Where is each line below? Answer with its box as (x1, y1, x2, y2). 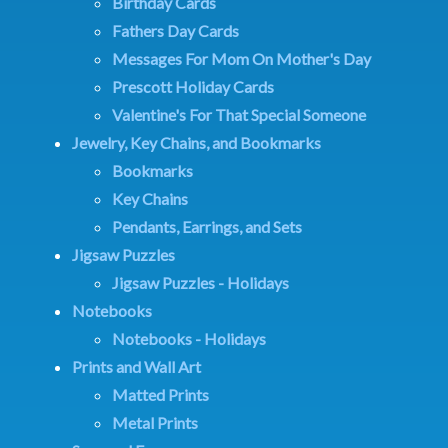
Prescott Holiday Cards (112, 76, 274, 96)
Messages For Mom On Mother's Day (112, 48, 371, 68)
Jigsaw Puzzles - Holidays (112, 272, 289, 292)
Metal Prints (112, 412, 198, 432)
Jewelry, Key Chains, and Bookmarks (72, 132, 321, 152)
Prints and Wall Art (72, 356, 201, 376)
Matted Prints (112, 384, 209, 404)
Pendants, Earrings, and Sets (112, 216, 302, 236)
